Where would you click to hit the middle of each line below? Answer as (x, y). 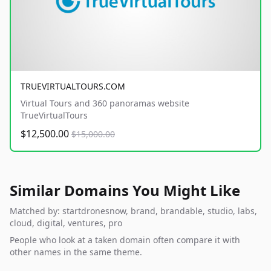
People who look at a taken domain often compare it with (125, 240)
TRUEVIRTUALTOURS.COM (73, 87)
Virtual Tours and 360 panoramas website (105, 103)
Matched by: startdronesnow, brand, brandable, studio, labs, (133, 211)
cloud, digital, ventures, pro (66, 223)
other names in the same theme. (76, 252)
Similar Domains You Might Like (125, 191)
